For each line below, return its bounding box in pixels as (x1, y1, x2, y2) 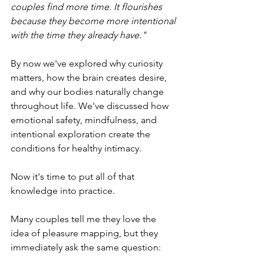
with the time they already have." (11, 29, 146, 41)
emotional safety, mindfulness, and (11, 114, 159, 126)
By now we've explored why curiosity (11, 57, 165, 69)
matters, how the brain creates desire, (11, 71, 169, 83)
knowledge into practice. (11, 184, 115, 196)
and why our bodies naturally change (11, 85, 166, 97)
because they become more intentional (11, 15, 178, 27)
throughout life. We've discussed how (11, 100, 171, 111)
